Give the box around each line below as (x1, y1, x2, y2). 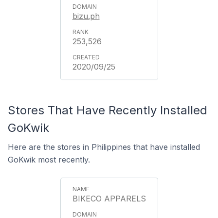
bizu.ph (72, 11, 100, 21)
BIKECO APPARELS (72, 194, 146, 203)
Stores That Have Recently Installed (8, 103, 207, 117)
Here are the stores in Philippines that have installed (8, 142, 200, 152)
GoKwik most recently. (8, 155, 90, 164)
